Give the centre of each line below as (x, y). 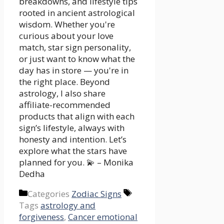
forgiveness (41, 217)
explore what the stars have (73, 151)
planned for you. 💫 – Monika (76, 162)
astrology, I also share (62, 93)
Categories (49, 194)
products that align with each (77, 116)
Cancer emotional (103, 217)
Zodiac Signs (96, 194)
